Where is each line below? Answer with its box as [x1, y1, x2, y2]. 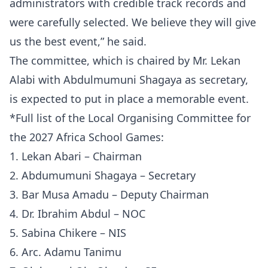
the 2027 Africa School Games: [10, 130, 164, 144]
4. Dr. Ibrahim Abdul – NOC [10, 206, 145, 221]
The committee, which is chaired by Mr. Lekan [10, 53, 240, 68]
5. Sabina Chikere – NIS [10, 226, 126, 240]
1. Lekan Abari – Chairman [10, 149, 142, 163]
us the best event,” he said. [10, 34, 147, 48]
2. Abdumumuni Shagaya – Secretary [10, 168, 196, 182]
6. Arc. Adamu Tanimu [10, 245, 121, 259]
